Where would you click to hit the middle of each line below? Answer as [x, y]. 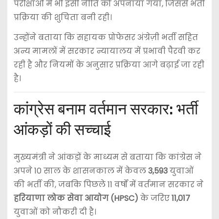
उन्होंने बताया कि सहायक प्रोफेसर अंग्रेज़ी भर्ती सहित [106, 38]
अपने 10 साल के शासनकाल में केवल [81, 171]
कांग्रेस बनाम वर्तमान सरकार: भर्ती [106, 109]
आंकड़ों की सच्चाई [62, 129]
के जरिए [155, 198]
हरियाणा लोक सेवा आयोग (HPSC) [76, 198]
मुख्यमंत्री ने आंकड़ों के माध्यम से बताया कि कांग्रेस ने [107, 157]
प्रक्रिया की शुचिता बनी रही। [63, 18]
